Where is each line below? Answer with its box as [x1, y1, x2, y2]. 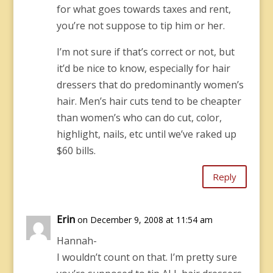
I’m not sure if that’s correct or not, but [56, 45, 235, 58]
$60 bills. [56, 144, 96, 157]
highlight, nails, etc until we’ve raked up [56, 127, 236, 141]
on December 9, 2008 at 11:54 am [77, 214, 213, 225]
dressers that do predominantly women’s [56, 78, 244, 91]
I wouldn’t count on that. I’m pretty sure [56, 250, 237, 264]
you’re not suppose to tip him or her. [56, 19, 225, 32]
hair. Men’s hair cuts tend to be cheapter [56, 94, 241, 108]
